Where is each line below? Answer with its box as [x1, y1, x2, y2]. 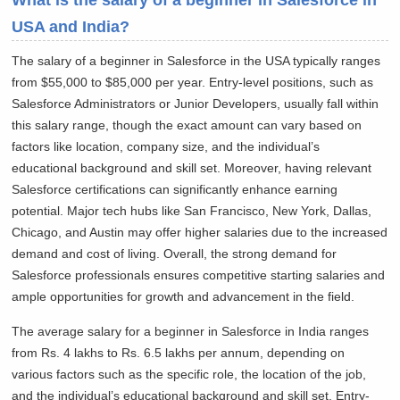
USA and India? [12, 18, 130, 37]
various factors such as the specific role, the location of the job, [12, 367, 367, 382]
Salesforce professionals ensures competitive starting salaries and [12, 268, 386, 283]
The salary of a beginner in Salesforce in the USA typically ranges [12, 54, 381, 69]
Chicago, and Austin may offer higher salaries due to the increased [12, 225, 388, 240]
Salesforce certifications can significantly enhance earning [12, 182, 338, 197]
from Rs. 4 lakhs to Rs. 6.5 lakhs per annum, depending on [12, 346, 346, 361]
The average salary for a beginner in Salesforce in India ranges [12, 324, 370, 339]
